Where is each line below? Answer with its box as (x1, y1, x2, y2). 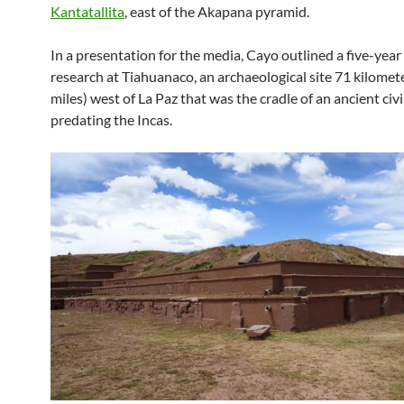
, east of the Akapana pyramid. (124, 3, 309, 20)
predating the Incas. (50, 111, 172, 128)
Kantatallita (50, 3, 124, 20)
